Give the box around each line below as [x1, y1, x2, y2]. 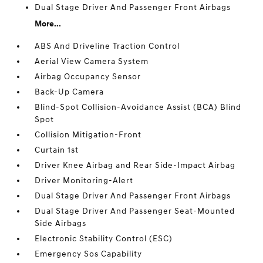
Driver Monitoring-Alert [35, 176, 134, 186]
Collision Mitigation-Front [35, 130, 142, 140]
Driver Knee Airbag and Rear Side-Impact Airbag [35, 160, 236, 170]
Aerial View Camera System [35, 56, 149, 66]
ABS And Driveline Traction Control [35, 41, 180, 51]
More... [35, 19, 62, 29]
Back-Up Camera [35, 87, 104, 97]
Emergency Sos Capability [35, 249, 143, 259]
